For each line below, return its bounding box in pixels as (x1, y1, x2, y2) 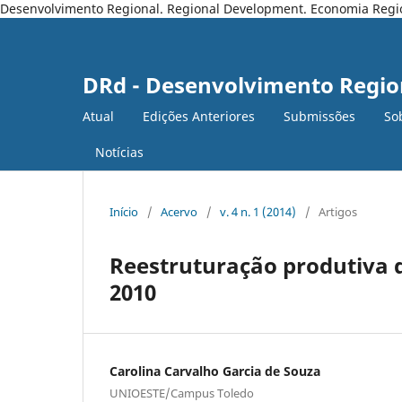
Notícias (95, 143, 144, 161)
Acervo (161, 203, 197, 220)
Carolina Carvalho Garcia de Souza (109, 362, 320, 380)
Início (109, 203, 138, 220)
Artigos (319, 203, 357, 220)
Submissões (284, 107, 355, 125)
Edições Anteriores (143, 107, 255, 125)
